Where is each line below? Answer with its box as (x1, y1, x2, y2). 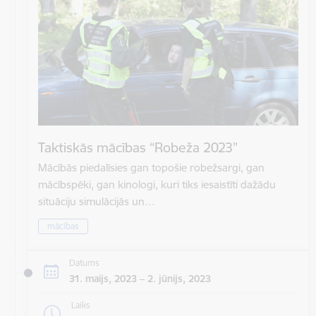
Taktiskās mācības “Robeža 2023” (38, 138, 238, 156)
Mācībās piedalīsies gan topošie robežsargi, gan (38, 160, 265, 174)
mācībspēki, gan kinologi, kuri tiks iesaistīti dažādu (38, 177, 276, 191)
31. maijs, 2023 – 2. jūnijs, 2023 (68, 272, 211, 286)
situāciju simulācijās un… (38, 194, 155, 208)
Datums (68, 257, 99, 269)
